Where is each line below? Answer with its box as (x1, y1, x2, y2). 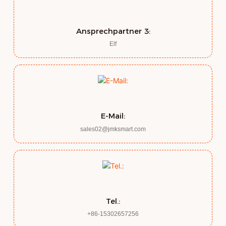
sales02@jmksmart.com (80, 125, 146, 133)
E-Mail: (101, 111, 125, 121)
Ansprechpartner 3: (76, 26, 150, 36)
